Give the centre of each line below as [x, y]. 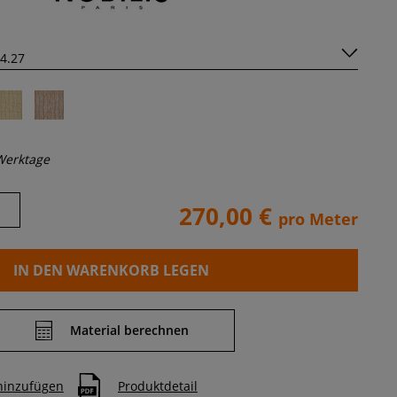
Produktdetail [157, 385]
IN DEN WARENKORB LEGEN [112, 271]
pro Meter [318, 219]
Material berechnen [130, 331]
